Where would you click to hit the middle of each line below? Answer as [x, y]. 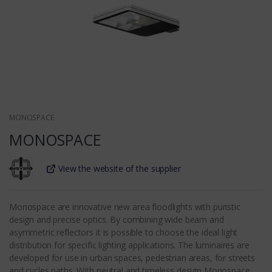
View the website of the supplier [120, 169]
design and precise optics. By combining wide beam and [117, 220]
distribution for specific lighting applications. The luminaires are [129, 245]
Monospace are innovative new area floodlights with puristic [125, 207]
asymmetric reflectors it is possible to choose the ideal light [124, 233]
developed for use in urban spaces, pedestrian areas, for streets [132, 258]
